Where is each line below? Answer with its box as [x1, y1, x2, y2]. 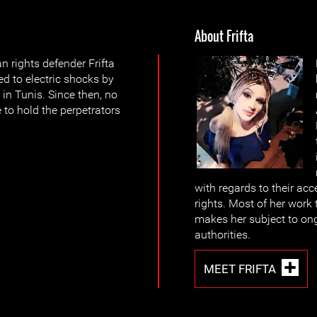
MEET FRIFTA [204, 261, 276, 276]
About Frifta [195, 27, 253, 45]
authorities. [195, 228, 250, 241]
